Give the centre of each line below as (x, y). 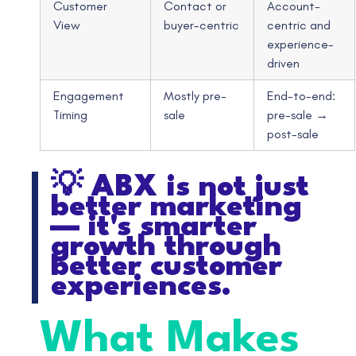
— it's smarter (154, 227)
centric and (299, 25)
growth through (166, 247)
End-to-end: (302, 95)
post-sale (293, 133)
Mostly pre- (195, 95)
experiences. (141, 287)
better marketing (176, 207)
